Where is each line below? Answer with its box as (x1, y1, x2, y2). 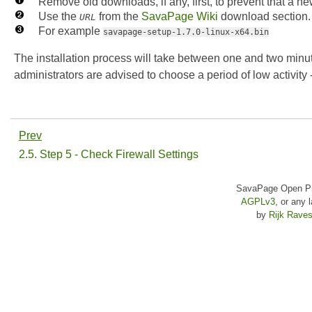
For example (38, 25, 103, 38)
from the (96, 10, 141, 23)
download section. (218, 10, 311, 23)
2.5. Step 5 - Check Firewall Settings (19, 148, 201, 161)
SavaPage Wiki (141, 10, 218, 23)
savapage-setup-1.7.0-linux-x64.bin (103, 27, 269, 38)
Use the (38, 10, 79, 23)
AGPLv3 (240, 196, 275, 208)
